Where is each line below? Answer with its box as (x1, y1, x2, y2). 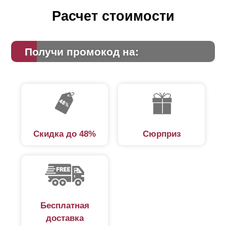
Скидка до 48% (33, 129, 96, 139)
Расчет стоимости (51, 8, 175, 24)
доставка (45, 213, 84, 223)
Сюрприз (142, 129, 181, 139)
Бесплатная (40, 201, 89, 210)
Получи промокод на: (24, 46, 139, 58)
